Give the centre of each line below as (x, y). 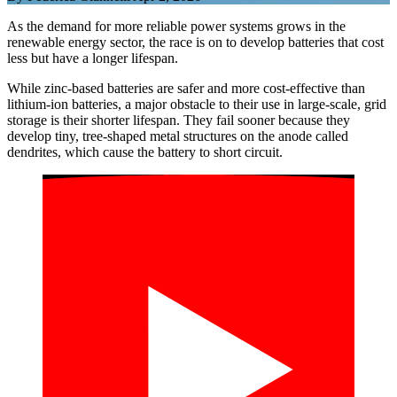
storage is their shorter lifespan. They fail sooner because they (179, 121)
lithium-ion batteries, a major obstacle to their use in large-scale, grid (197, 105)
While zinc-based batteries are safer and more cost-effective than (186, 89)
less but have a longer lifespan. (93, 58)
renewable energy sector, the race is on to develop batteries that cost (195, 43)
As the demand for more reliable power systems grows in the (176, 27)
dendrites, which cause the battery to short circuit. (145, 152)
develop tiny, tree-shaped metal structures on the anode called (178, 136)
